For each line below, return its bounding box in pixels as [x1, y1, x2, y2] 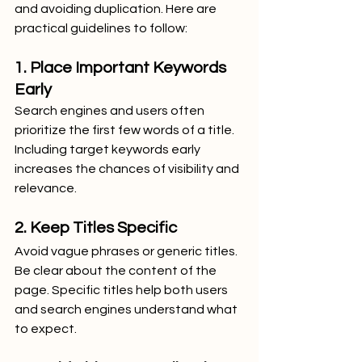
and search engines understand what [15, 302, 240, 316]
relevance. [15, 181, 77, 195]
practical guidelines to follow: [15, 21, 187, 35]
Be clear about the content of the [15, 263, 219, 277]
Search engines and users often [15, 103, 207, 117]
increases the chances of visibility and [15, 162, 242, 175]
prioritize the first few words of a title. [15, 123, 237, 137]
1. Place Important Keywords [15, 59, 229, 76]
